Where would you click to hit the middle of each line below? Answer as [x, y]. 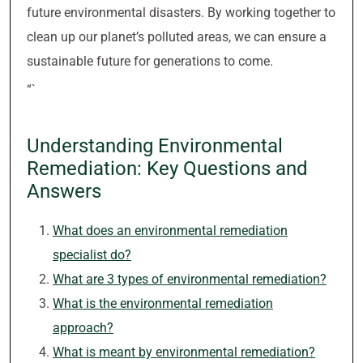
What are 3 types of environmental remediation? [190, 279]
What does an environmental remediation [170, 231]
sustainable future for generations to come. [150, 61]
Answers [64, 191]
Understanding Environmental [155, 146]
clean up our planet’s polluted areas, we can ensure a [177, 37]
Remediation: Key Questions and [167, 169]
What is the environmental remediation [163, 303]
